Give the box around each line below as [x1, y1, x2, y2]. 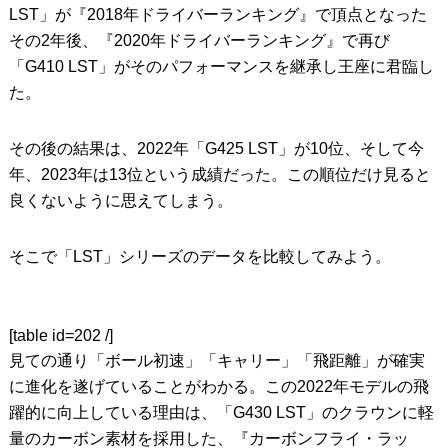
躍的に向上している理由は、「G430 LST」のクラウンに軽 [8, 403, 434, 421]
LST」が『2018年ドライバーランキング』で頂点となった [8, 5, 427, 23]
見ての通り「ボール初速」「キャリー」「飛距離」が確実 [8, 351, 425, 369]
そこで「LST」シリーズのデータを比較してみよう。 [8, 247, 391, 265]
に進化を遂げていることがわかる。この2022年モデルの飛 [8, 377, 429, 395]
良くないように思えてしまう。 [8, 191, 233, 209]
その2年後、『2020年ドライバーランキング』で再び [8, 31, 390, 49]
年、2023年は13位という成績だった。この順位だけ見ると [8, 165, 431, 183]
